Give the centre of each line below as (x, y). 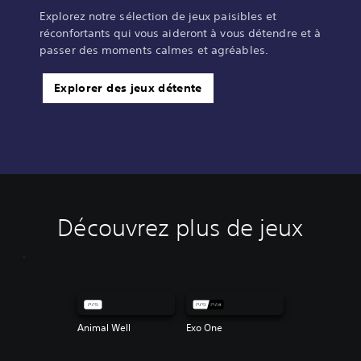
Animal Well (104, 328)
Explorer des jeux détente (128, 88)
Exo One (204, 328)
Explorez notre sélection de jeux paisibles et (158, 17)
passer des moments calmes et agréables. (154, 50)
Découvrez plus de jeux (180, 228)
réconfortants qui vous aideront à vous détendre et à (180, 33)
